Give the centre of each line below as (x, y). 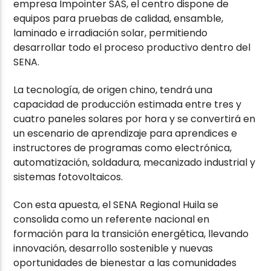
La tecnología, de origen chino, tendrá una (113, 90)
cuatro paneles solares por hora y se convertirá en (135, 119)
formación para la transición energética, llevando (131, 234)
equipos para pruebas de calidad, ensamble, (119, 18)
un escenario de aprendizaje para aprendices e (126, 134)
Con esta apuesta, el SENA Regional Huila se (116, 205)
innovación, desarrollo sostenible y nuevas (113, 249)
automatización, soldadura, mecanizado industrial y (135, 163)
